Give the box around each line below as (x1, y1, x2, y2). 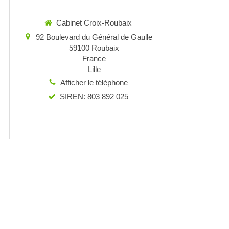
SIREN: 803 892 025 (60, 92, 128, 101)
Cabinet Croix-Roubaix (56, 18, 132, 27)
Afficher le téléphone (60, 78, 128, 87)
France (82, 54, 106, 63)
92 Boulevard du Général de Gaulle (36, 32, 152, 41)
